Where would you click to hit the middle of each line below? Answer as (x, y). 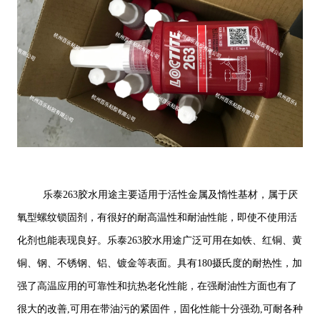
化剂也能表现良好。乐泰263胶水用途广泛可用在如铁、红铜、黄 (159, 241)
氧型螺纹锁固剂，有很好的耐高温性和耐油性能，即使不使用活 (157, 218)
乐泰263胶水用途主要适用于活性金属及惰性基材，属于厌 (170, 195)
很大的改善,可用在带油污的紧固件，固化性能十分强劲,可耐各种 (160, 309)
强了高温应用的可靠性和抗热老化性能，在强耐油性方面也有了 (157, 286)
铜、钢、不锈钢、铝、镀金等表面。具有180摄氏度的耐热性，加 (159, 264)
